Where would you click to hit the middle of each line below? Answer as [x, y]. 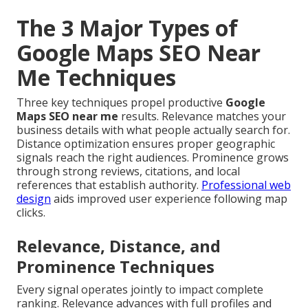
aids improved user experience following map [169, 198]
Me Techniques [96, 77]
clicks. [31, 212]
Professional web [246, 185]
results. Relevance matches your [202, 116]
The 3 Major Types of [127, 27]
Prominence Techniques [115, 266]
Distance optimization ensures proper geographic [146, 143]
